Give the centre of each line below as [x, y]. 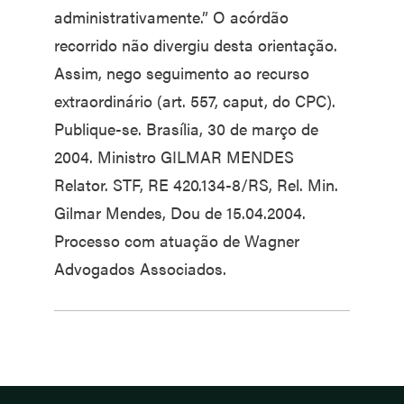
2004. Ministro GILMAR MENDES [174, 156]
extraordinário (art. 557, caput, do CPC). [195, 101]
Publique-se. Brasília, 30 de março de [186, 129]
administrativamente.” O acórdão [171, 17]
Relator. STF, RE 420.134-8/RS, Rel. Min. [196, 184]
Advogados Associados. [140, 268]
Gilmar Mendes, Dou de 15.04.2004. [180, 212]
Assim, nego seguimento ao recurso [182, 73]
